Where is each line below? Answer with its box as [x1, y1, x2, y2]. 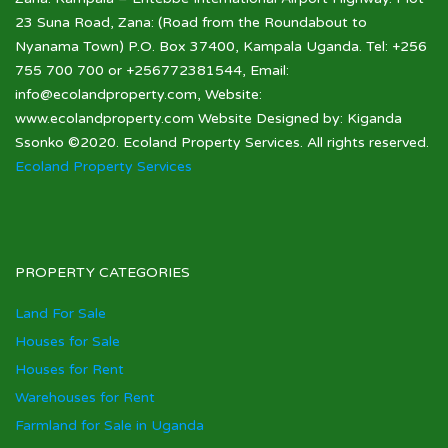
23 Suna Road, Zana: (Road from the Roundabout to [15, 14, 367, 31]
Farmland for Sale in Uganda [15, 417, 204, 434]
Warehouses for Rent [15, 389, 155, 406]
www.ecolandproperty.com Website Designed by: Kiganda [15, 110, 402, 127]
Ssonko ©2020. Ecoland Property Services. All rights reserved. [15, 134, 429, 151]
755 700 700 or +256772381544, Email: [15, 62, 289, 79]
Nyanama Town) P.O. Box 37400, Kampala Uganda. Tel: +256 [15, 38, 427, 55]
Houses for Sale [15, 333, 120, 350]
